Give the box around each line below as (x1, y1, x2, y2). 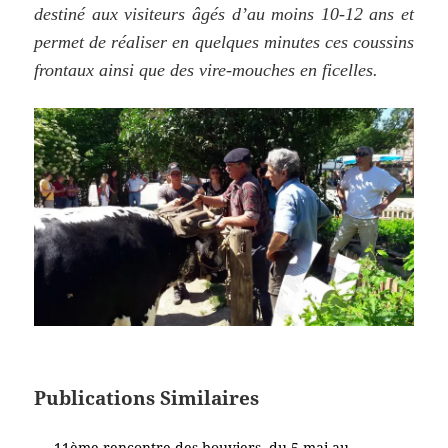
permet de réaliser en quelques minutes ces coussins (34, 31, 414, 52)
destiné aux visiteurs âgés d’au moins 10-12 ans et (34, 3, 414, 24)
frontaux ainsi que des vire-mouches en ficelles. (34, 59, 379, 80)
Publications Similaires (34, 384, 260, 410)
